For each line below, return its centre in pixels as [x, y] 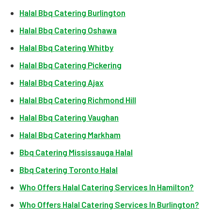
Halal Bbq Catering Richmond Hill [78, 100]
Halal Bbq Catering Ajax [62, 82]
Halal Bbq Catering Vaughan [69, 117]
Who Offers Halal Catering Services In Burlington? [109, 204]
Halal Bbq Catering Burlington [72, 13]
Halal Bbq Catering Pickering [70, 65]
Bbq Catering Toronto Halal [69, 170]
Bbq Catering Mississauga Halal [76, 152]
